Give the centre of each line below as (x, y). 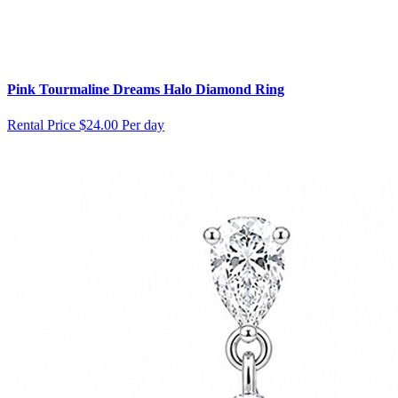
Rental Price (41, 124)
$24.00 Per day (122, 124)
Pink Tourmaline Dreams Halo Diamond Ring (146, 90)
